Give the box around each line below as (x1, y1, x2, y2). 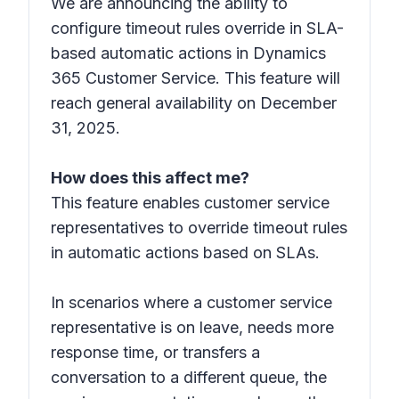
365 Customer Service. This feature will (51, 69, 340, 87)
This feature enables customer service (51, 193, 330, 212)
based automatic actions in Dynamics (51, 44, 326, 62)
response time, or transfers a (51, 343, 260, 362)
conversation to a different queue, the (51, 368, 327, 387)
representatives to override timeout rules (51, 218, 347, 237)
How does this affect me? (51, 168, 249, 187)
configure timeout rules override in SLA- (51, 19, 344, 37)
